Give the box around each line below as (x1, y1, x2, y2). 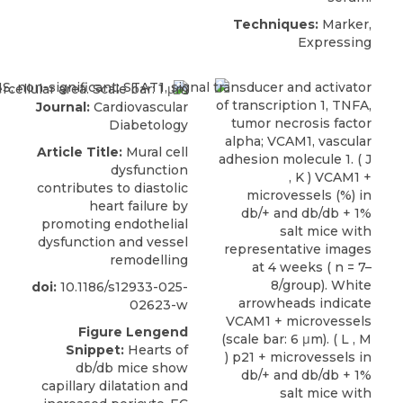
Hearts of (124, 341, 188, 358)
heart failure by (89, 197, 188, 214)
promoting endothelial (41, 215, 188, 232)
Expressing (298, 34, 372, 51)
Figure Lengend (78, 323, 188, 340)
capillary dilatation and (41, 377, 188, 394)
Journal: (36, 98, 90, 115)
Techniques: (233, 16, 318, 33)
